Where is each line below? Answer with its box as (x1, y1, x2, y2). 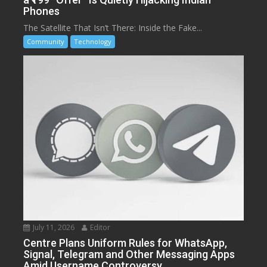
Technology (74, 37, 112, 46)
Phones (23, 5, 60, 18)
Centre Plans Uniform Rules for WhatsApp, (23, 237, 228, 250)
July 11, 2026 (31, 222, 75, 233)
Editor (88, 222, 111, 233)
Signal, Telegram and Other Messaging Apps (23, 248, 235, 261)
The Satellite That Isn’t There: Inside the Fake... (23, 22, 203, 34)
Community (27, 37, 65, 46)
